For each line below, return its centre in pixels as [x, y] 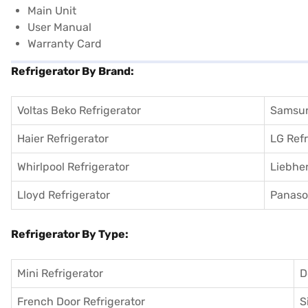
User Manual [59, 27]
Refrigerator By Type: [70, 234]
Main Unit [52, 10]
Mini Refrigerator [60, 273]
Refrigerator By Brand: [73, 71]
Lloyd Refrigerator [64, 195]
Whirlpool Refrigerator [73, 166]
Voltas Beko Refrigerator [79, 110]
